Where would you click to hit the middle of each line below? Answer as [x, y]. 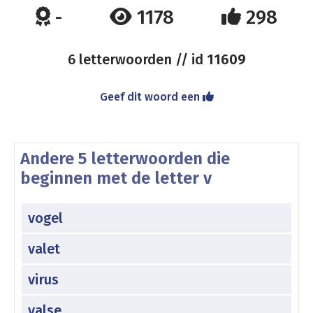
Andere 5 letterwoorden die [125, 159]
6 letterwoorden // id [137, 59]
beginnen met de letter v [116, 178]
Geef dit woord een [151, 97]
